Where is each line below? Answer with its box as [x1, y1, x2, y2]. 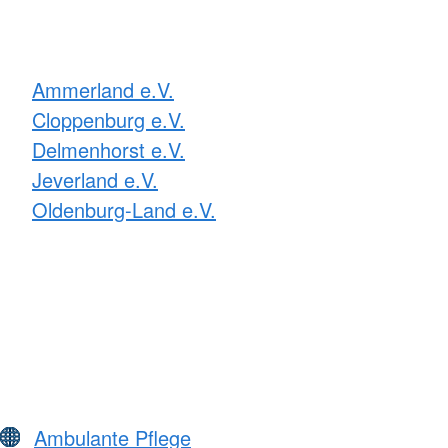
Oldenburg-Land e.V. [32, 194, 216, 224]
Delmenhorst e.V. [32, 134, 185, 164]
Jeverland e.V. [32, 164, 158, 194]
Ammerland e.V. [32, 74, 174, 104]
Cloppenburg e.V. [32, 104, 185, 134]
